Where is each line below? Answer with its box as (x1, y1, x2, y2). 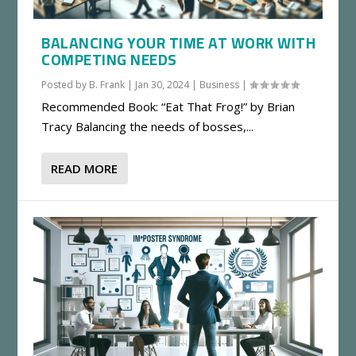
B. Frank (89, 78, 126, 92)
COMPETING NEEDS (41, 45, 177, 75)
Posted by (41, 78, 90, 92)
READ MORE (51, 161, 118, 177)
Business (199, 78, 240, 92)
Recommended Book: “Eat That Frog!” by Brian (41, 99, 296, 115)
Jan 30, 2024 (135, 78, 190, 92)
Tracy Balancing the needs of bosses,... (41, 118, 254, 135)
